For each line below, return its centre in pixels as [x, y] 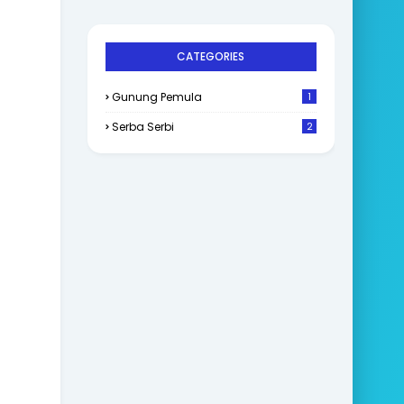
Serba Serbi [142, 126]
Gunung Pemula [156, 96]
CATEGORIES [211, 56]
